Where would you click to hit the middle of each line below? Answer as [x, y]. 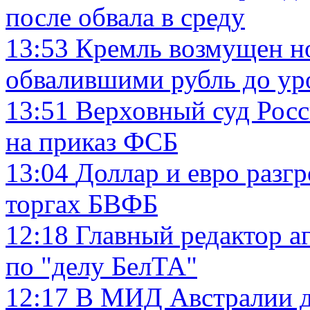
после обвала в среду [125, 17]
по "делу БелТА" [101, 266]
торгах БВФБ [82, 203]
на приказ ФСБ [92, 141]
